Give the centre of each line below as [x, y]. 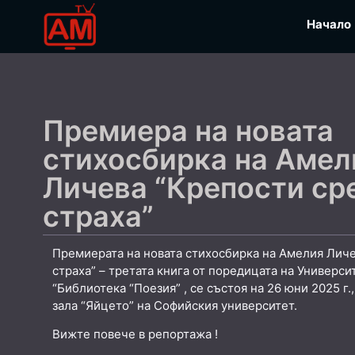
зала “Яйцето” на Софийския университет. [175, 305]
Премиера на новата [188, 131]
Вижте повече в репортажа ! [135, 334]
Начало [329, 24]
